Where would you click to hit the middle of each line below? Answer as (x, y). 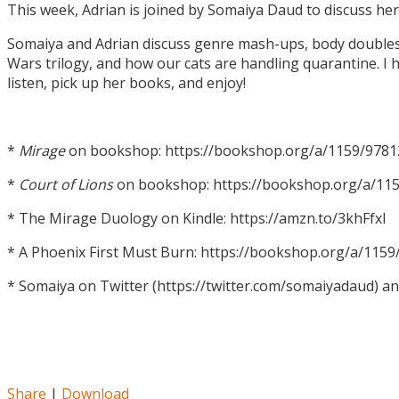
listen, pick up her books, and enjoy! (126, 82)
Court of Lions (66, 184)
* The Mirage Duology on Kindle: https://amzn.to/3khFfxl (198, 218)
